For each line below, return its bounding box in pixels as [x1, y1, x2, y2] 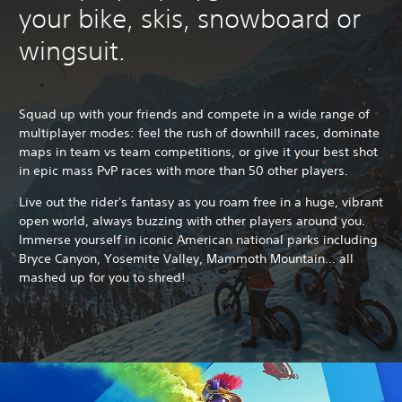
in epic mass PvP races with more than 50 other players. [19, 162, 348, 179]
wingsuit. [19, 35, 126, 67]
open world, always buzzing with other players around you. [19, 213, 365, 230]
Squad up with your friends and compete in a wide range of [19, 106, 370, 123]
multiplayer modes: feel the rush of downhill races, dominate [19, 125, 380, 142]
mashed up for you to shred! [19, 269, 185, 286]
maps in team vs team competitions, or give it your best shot [19, 144, 378, 161]
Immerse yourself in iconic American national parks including [19, 232, 378, 249]
